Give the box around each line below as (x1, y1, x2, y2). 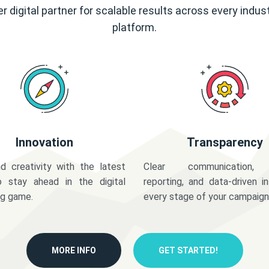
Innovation (16, 135, 73, 150)
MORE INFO (51, 246, 96, 256)
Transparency (186, 135, 263, 150)
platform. (112, 21, 157, 34)
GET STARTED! (158, 246, 218, 256)
